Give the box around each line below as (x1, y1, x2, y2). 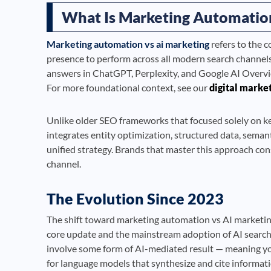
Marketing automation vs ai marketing (47, 38, 209, 50)
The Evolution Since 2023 (47, 189, 224, 207)
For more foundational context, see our (47, 81, 209, 93)
